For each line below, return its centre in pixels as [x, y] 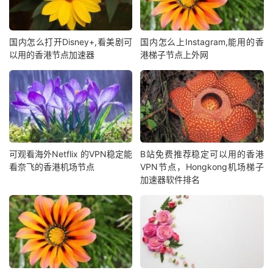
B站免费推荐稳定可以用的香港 [202, 154]
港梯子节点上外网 [175, 54]
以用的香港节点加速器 [52, 54]
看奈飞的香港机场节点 [52, 167]
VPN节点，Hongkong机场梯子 [202, 167]
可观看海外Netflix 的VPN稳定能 [71, 154]
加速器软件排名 [170, 180]
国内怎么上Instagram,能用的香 [202, 41]
